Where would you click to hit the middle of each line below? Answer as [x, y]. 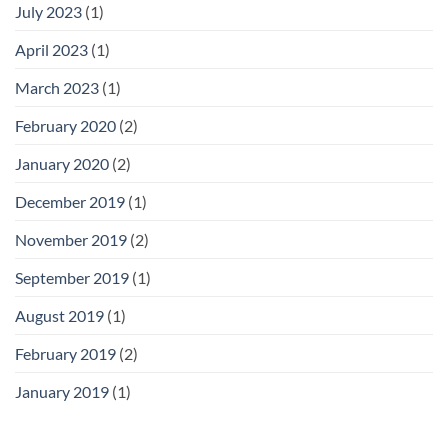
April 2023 [51, 49]
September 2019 [72, 277]
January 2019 [62, 391]
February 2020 [65, 125]
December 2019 [70, 201]
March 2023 [57, 87]
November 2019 [71, 239]
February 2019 [65, 353]
